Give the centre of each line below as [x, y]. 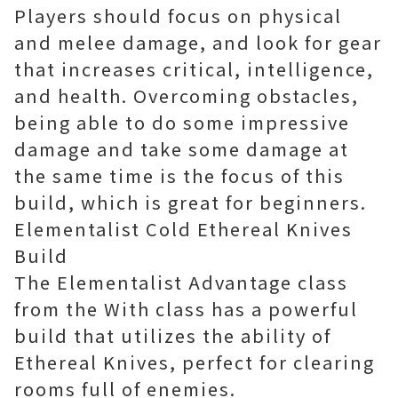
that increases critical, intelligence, [194, 69]
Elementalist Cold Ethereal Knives [183, 229]
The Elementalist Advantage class [181, 282]
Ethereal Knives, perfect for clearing [195, 362]
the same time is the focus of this [179, 175]
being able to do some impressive [182, 122]
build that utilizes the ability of [173, 335]
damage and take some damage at [182, 149]
